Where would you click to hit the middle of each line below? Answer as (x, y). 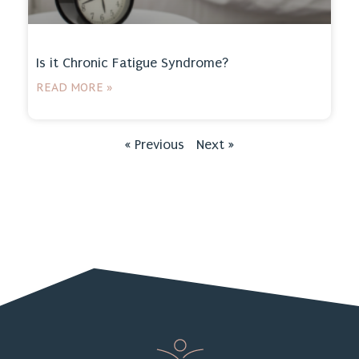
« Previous (155, 144)
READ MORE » (74, 87)
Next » (215, 144)
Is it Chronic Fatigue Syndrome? (133, 63)
